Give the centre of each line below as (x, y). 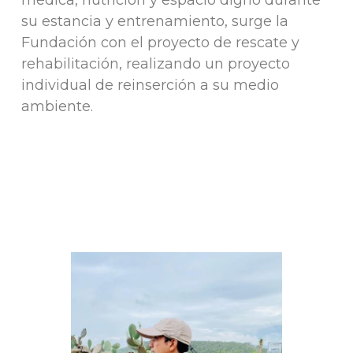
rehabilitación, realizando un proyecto (155, 63)
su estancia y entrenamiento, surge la (154, 21)
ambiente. (57, 106)
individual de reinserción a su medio (150, 85)
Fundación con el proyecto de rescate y (160, 42)
